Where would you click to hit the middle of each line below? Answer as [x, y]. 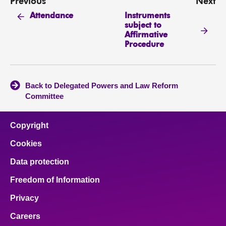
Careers [25, 216]
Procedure [144, 45]
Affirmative [146, 35]
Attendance [52, 16]
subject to [143, 25]
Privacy [24, 198]
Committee [44, 96]
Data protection [40, 162]
